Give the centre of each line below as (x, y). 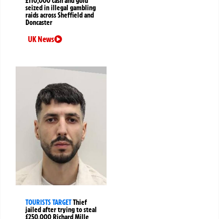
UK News (41, 39)
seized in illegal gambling (61, 8)
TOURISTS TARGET (48, 203)
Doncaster (39, 23)
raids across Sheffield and (60, 15)
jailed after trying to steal (61, 210)
